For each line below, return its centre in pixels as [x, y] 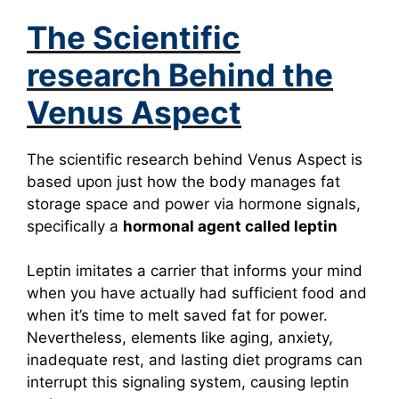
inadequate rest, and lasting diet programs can [195, 360]
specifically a [75, 226]
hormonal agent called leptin [230, 226]
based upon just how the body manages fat [183, 181]
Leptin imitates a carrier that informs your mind [195, 271]
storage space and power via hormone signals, [194, 204]
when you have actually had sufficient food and [197, 293]
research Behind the [180, 74]
